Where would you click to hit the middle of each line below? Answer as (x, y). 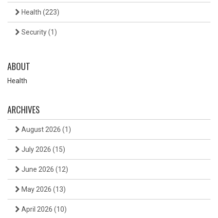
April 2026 (37, 209)
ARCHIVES (24, 110)
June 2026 (38, 170)
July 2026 (36, 150)
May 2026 (36, 190)
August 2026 (41, 130)
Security (34, 32)
